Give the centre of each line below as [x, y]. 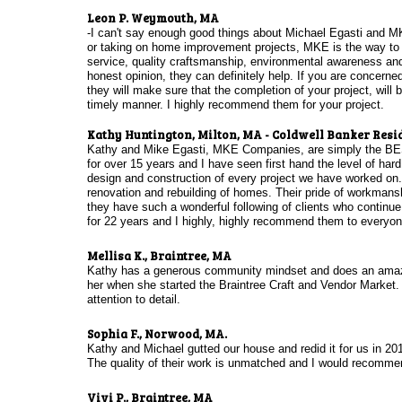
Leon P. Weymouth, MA [153, 18]
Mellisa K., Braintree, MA [159, 256]
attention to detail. [133, 299]
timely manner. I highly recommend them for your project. [235, 105]
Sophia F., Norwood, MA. [158, 334]
